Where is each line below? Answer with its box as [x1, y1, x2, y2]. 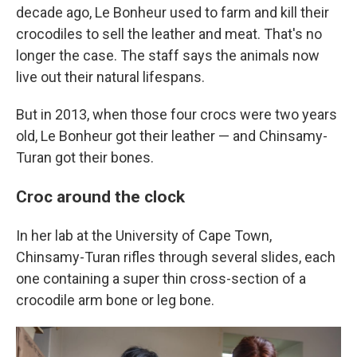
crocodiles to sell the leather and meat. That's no [16, 25, 322, 42]
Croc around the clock [16, 186, 185, 206]
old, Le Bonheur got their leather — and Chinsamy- [16, 127, 328, 144]
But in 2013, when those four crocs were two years [16, 106, 337, 123]
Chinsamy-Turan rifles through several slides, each [16, 249, 335, 265]
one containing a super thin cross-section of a [16, 270, 306, 287]
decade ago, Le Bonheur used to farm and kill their [16, 4, 329, 21]
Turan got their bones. [16, 149, 154, 166]
